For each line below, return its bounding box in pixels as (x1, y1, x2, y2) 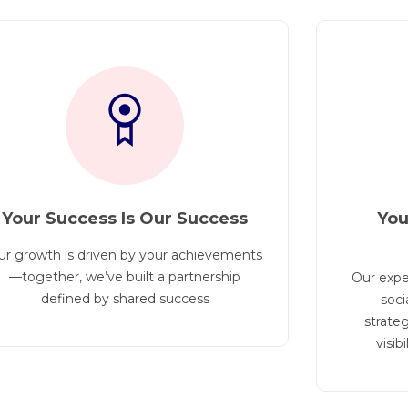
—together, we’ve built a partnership (9, 269, 240, 286)
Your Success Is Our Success (2, 209, 248, 229)
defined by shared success (40, 291, 209, 308)
